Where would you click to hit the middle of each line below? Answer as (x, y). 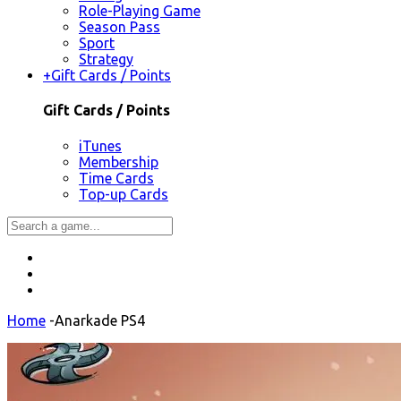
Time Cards (116, 178)
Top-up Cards (124, 194)
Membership (119, 162)
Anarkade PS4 (100, 320)
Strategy (106, 60)
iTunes (100, 145)
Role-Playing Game (140, 11)
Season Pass (119, 27)
